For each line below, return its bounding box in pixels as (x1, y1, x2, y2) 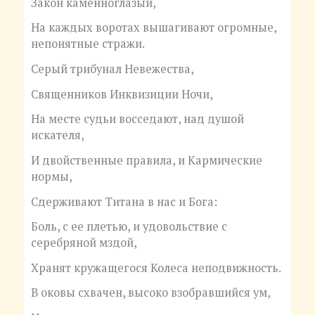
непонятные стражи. (30, 36, 145, 52)
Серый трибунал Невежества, (30, 61, 194, 77)
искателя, (30, 127, 84, 143)
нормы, (30, 168, 72, 184)
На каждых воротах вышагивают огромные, (30, 20, 276, 36)
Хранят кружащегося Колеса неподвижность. (30, 259, 281, 276)
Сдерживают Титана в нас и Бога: (30, 193, 217, 210)
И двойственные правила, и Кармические (30, 152, 262, 168)
